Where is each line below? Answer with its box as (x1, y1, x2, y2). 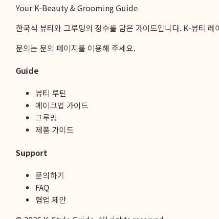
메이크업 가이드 (35, 99, 88, 111)
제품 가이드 (35, 124, 74, 136)
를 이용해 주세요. (78, 42, 135, 54)
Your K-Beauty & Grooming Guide (16, 1, 138, 14)
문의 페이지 (40, 42, 78, 54)
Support (16, 146, 47, 158)
